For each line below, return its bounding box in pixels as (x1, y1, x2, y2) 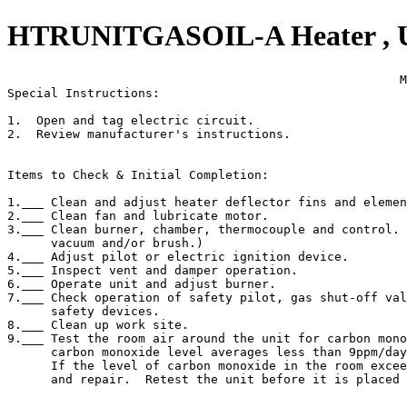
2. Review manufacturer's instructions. (7, 126, 291, 141)
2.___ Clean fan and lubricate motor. (7, 208, 269, 223)
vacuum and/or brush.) (7, 235, 203, 250)
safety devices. (7, 303, 160, 318)
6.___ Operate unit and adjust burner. (7, 276, 276, 291)
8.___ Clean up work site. (7, 317, 189, 332)
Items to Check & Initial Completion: (7, 167, 269, 182)
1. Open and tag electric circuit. (7, 113, 254, 127)
